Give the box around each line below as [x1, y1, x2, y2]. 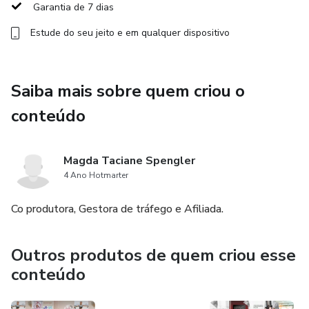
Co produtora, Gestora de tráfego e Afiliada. [11, 201, 223, 217]
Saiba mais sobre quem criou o [11, 80, 245, 102]
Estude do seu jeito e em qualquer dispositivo [30, 26, 230, 39]
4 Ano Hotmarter [63, 170, 128, 181]
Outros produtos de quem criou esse [11, 244, 296, 266]
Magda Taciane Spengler [63, 153, 195, 168]
